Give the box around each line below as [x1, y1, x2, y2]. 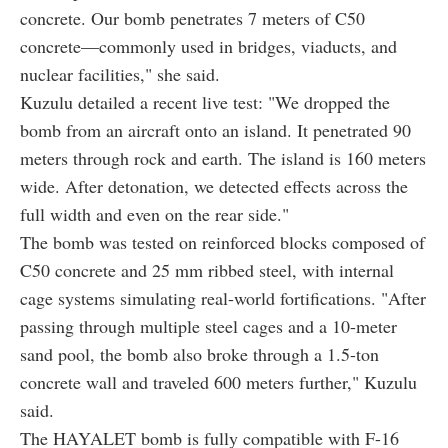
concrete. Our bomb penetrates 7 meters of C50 [20, 6, 365, 31]
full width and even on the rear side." [20, 202, 289, 227]
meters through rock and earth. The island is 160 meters [20, 146, 426, 171]
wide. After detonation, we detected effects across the [20, 174, 408, 199]
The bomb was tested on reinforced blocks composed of [20, 230, 425, 255]
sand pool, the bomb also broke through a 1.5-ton [20, 342, 379, 367]
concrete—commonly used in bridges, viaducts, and [20, 34, 397, 59]
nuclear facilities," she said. [20, 62, 220, 87]
